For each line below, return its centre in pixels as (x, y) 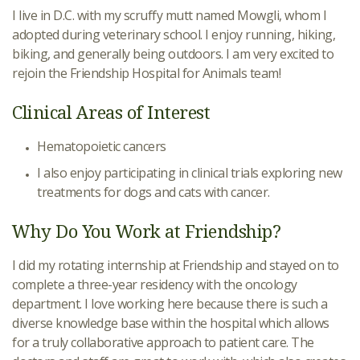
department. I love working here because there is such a (170, 304)
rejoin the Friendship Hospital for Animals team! (146, 73)
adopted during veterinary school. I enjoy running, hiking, (174, 35)
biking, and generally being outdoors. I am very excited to (173, 54)
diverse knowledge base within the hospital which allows (171, 323)
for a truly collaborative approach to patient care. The (163, 342)
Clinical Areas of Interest (111, 112)
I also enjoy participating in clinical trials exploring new (190, 173)
